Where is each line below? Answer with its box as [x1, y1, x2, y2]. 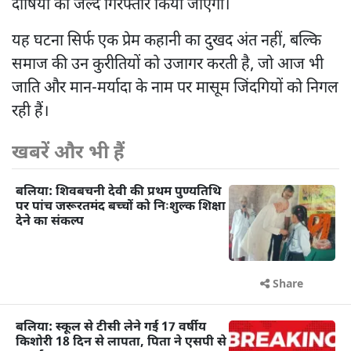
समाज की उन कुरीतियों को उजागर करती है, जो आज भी [12, 55, 324, 76]
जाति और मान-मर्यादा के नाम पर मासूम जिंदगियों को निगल [12, 78, 338, 100]
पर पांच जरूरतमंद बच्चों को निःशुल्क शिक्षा [16, 199, 226, 216]
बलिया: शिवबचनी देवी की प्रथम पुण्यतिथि [16, 184, 221, 201]
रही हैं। [12, 102, 49, 123]
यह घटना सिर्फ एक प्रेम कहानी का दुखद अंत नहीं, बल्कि [12, 31, 321, 52]
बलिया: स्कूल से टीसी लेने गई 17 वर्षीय [16, 320, 206, 337]
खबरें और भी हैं [12, 141, 125, 167]
